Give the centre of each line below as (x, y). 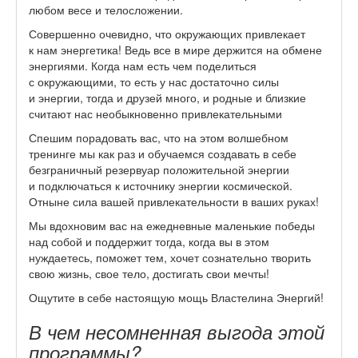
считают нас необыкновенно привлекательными (155, 113)
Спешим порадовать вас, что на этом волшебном (159, 137)
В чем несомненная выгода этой (177, 331)
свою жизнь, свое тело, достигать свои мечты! (149, 273)
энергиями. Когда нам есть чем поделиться (143, 65)
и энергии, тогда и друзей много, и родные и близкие (167, 97)
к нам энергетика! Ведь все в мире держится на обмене (175, 49)
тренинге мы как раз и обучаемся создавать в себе (163, 153)
